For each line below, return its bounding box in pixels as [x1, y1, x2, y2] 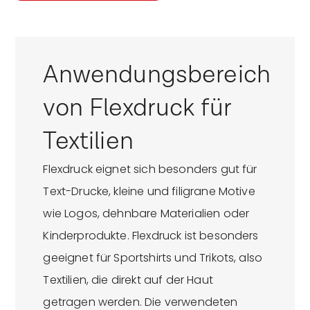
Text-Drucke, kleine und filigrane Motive [43, 183, 255, 199]
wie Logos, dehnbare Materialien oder [43, 205, 250, 221]
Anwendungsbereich [43, 58, 271, 91]
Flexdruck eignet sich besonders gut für [43, 161, 257, 177]
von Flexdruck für [43, 91, 232, 125]
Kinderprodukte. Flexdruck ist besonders [43, 227, 259, 244]
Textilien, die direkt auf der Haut [43, 271, 213, 288]
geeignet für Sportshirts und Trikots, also [43, 249, 263, 266]
